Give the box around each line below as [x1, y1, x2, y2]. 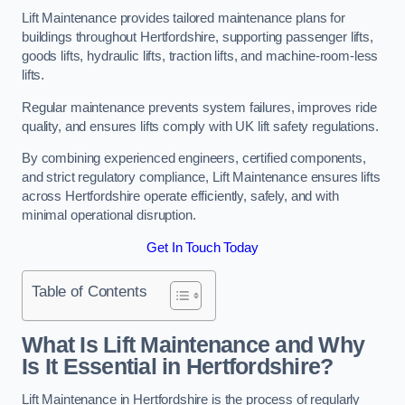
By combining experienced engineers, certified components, [22, 151, 366, 166]
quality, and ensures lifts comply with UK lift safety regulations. [22, 118, 379, 134]
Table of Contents [32, 282, 147, 301]
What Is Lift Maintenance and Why [22, 332, 365, 357]
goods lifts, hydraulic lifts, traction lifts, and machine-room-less [22, 49, 379, 64]
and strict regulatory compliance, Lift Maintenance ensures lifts [22, 170, 381, 185]
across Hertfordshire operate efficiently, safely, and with [22, 189, 339, 204]
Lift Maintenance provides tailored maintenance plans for [22, 11, 345, 26]
